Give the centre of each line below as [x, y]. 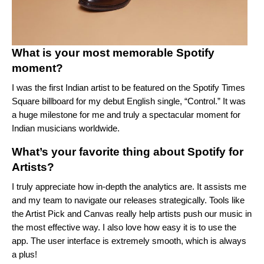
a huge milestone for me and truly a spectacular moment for [126, 115]
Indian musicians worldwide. [67, 128]
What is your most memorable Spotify [113, 53]
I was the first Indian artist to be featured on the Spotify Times [128, 88]
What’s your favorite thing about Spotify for [128, 152]
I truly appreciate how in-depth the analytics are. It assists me [129, 187]
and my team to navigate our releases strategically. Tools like [128, 200]
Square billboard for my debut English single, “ [100, 101]
